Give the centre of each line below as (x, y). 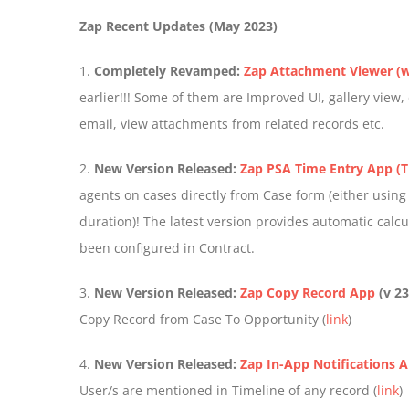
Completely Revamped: (167, 71)
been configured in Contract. (167, 248)
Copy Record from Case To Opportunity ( (203, 319)
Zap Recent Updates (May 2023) (178, 26)
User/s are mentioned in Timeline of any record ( (228, 390)
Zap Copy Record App (308, 293)
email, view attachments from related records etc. (232, 124)
